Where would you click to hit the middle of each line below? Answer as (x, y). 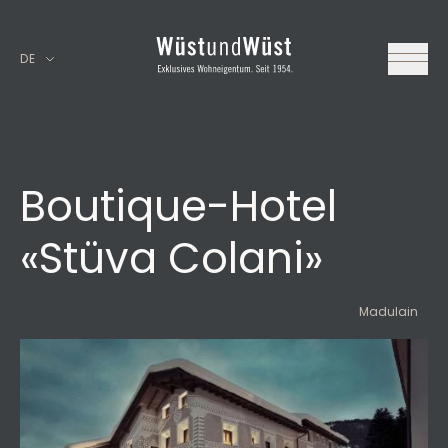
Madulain (388, 311)
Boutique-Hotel (178, 206)
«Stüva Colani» (171, 258)
